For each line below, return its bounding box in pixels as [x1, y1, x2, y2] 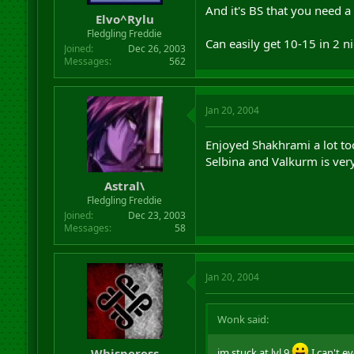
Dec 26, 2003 [127, 41, 186, 55]
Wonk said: [217, 312, 269, 326]
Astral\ [104, 178, 145, 194]
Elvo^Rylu [95, 10, 154, 27]
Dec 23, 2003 [127, 209, 186, 222]
